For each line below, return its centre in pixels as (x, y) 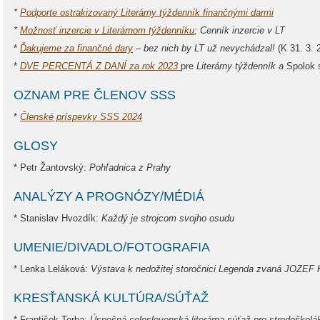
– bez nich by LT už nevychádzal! (204, 48)
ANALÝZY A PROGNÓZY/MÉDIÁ (109, 196)
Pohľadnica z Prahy (130, 167)
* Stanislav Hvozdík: (57, 218)
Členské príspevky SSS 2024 (81, 117)
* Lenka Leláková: (52, 269)
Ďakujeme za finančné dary (76, 48)
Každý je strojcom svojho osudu (168, 218)
